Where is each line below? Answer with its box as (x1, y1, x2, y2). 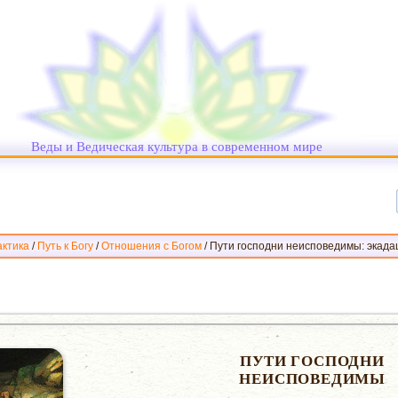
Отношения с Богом (101, 240, 202, 252)
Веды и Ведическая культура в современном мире (31, 137, 322, 155)
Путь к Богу (37, 240, 93, 252)
